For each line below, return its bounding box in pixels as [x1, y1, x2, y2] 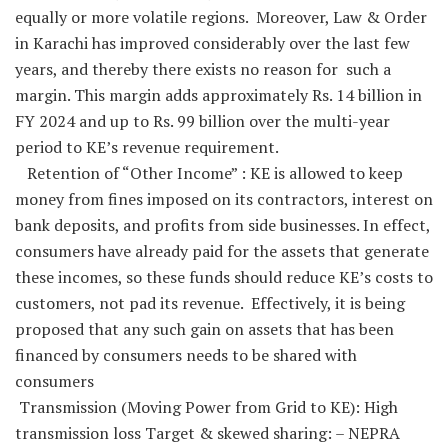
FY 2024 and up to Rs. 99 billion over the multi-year [15, 110, 390, 133]
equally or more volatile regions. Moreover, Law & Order [15, 6, 427, 29]
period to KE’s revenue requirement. [15, 136, 279, 159]
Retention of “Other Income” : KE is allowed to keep [15, 162, 403, 185]
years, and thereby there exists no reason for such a [15, 58, 391, 81]
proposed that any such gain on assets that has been [15, 318, 394, 341]
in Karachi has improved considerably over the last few [15, 32, 410, 55]
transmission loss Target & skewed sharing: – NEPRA [15, 422, 400, 445]
